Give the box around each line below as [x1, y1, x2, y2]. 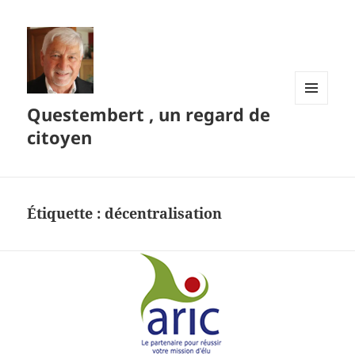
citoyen [27, 125, 93, 150]
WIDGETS [295, 131, 340, 145]
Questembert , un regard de [27, 102, 271, 127]
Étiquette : [27, 204, 105, 223]
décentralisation [105, 204, 223, 223]
